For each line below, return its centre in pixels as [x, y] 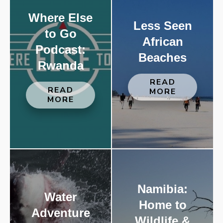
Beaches [163, 57]
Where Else [60, 18]
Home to [163, 205]
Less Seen [163, 26]
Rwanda [60, 65]
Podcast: [60, 50]
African [163, 42]
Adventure [60, 213]
